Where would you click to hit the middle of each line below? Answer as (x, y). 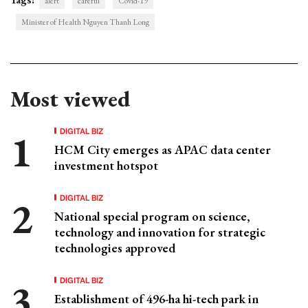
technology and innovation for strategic (160, 232)
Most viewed (70, 99)
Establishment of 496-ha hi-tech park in (156, 298)
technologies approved (115, 247)
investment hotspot (106, 165)
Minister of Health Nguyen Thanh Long (85, 22)
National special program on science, (152, 216)
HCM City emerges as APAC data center (163, 149)
